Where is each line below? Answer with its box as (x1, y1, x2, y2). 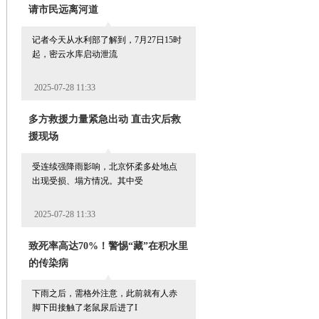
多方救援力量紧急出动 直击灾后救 (28, 114, 181, 125)
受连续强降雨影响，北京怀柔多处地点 (32, 162, 177, 172)
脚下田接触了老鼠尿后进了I (32, 303, 137, 313)
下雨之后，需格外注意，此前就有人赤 (32, 288, 177, 298)
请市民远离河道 (28, 4, 98, 15)
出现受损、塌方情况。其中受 (32, 176, 143, 186)
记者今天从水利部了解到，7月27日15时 (32, 35, 182, 45)
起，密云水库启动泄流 (32, 49, 117, 59)
